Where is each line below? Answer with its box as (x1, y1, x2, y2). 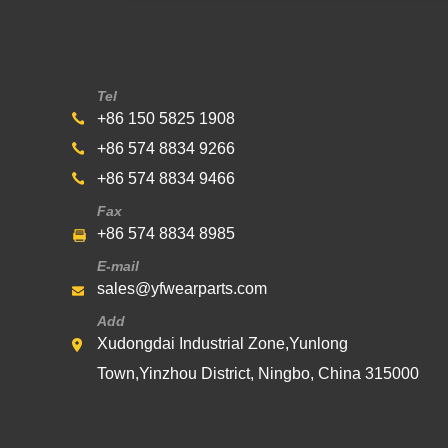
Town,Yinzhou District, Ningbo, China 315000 (97, 365, 419, 382)
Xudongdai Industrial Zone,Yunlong (97, 335, 348, 352)
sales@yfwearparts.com (97, 280, 267, 297)
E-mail (97, 258, 139, 274)
